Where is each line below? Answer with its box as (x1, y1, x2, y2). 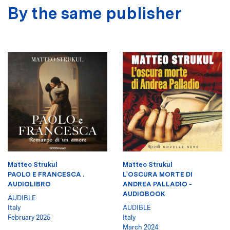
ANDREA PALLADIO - (123, 180, 192, 188)
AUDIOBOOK (123, 189, 165, 198)
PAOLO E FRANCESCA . (8, 170, 84, 178)
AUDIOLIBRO (8, 180, 51, 188)
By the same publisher (8, 3, 181, 23)
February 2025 (8, 213, 51, 221)
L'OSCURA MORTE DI (123, 170, 193, 178)
